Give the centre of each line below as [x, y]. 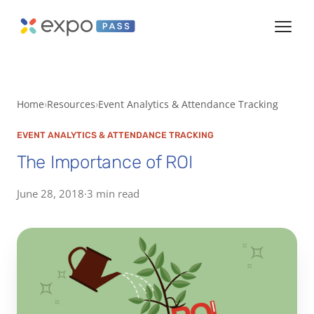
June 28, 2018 [50, 193]
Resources [71, 104]
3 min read [113, 193]
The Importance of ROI [105, 162]
